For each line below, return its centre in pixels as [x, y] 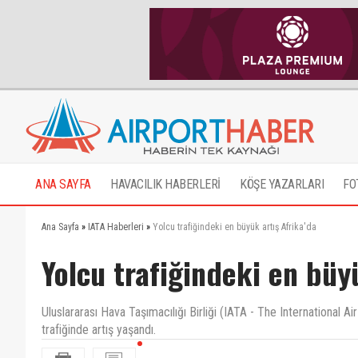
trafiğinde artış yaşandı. [99, 330]
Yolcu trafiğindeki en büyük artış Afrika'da [235, 227]
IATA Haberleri [116, 227]
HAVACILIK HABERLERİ [165, 184]
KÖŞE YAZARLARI [282, 184]
